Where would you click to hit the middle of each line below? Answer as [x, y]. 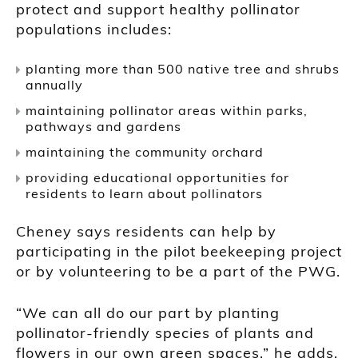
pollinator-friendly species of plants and [165, 332]
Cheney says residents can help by [146, 231]
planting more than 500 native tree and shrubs [183, 68]
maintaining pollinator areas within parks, [167, 110]
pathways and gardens [103, 126]
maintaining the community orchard [145, 151]
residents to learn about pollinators [144, 193]
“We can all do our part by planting [148, 312]
